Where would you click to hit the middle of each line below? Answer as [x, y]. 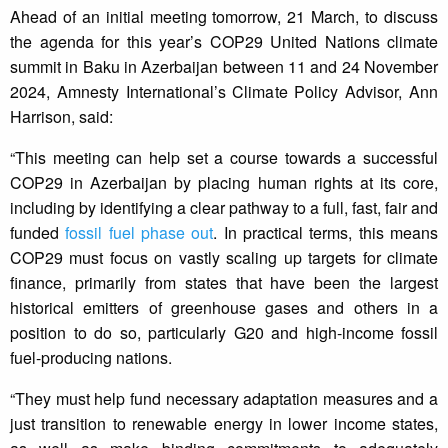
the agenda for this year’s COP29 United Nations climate [224, 42]
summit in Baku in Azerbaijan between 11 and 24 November [224, 67]
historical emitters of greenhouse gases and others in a [224, 308]
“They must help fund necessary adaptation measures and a [224, 399]
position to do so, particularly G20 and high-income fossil [224, 333]
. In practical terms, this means [326, 233]
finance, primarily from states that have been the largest [224, 283]
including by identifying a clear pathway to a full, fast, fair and [224, 208]
